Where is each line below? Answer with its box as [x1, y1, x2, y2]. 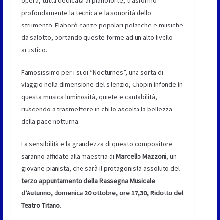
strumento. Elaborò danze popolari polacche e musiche [21, 20, 183, 29]
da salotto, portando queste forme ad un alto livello [21, 32, 173, 42]
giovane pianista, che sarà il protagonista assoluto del [21, 164, 180, 173]
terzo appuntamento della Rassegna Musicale [21, 176, 155, 185]
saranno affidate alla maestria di [21, 151, 116, 161]
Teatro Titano [21, 200, 60, 210]
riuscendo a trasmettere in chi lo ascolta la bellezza [21, 104, 172, 113]
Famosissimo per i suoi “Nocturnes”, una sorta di [21, 67, 163, 77]
